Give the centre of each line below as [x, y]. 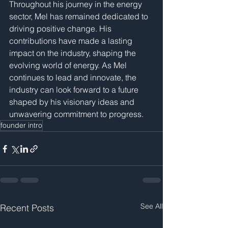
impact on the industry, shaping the [74, 53]
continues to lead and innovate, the [74, 77]
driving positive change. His [61, 28]
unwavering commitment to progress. [76, 114]
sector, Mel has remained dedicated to [80, 16]
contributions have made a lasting [72, 41]
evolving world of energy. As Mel [69, 65]
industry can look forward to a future [75, 90]
